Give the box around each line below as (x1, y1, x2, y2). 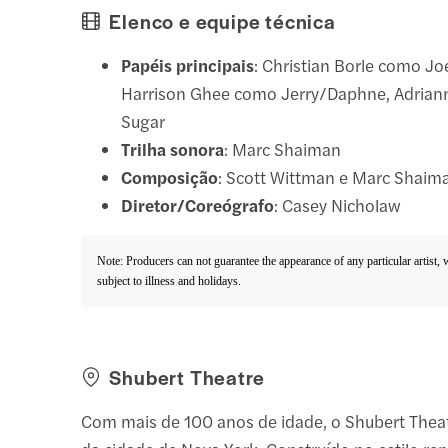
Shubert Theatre (109, 362, 265, 391)
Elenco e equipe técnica (109, 6, 336, 35)
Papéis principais (121, 52, 255, 77)
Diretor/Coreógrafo (121, 192, 275, 217)
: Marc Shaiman (224, 136, 342, 161)
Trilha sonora (121, 136, 225, 161)
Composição (121, 164, 219, 189)
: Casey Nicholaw (274, 192, 402, 217)
